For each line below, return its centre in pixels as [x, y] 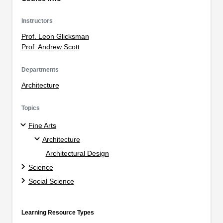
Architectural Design [77, 153]
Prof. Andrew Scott [50, 47]
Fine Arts [42, 125]
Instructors [37, 21]
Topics [30, 108]
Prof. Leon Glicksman [55, 37]
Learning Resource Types [57, 212]
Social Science [51, 181]
